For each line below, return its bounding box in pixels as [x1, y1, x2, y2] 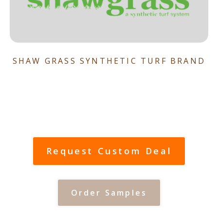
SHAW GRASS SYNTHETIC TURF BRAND [12, 55, 206, 66]
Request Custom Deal [46, 145, 172, 157]
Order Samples [71, 187, 147, 199]
